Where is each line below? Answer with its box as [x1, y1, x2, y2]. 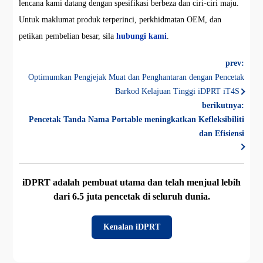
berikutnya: [201, 100, 244, 110]
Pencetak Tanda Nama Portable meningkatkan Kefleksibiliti [28, 114, 244, 124]
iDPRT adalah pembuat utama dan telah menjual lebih [22, 177, 241, 187]
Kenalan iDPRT [103, 222, 160, 231]
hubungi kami [116, 31, 167, 41]
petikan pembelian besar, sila [19, 31, 117, 41]
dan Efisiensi [198, 129, 244, 138]
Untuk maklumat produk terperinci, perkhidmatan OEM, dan [19, 15, 222, 24]
